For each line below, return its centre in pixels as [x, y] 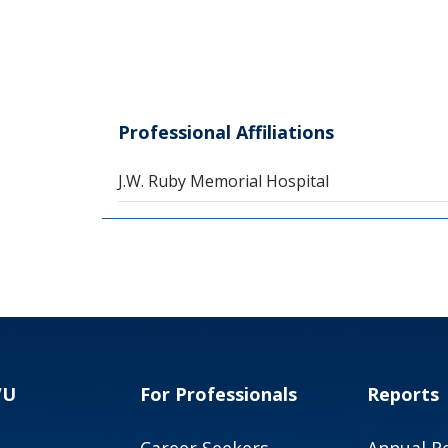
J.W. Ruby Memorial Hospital [224, 181]
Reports [402, 394]
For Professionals [219, 394]
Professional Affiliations [226, 132]
